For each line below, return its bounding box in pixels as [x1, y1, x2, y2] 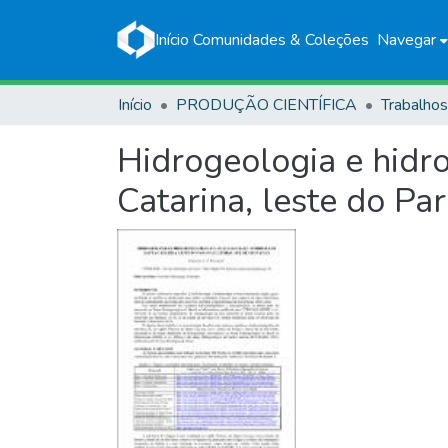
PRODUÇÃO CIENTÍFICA [176, 94, 357, 116]
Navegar [376, 29, 436, 51]
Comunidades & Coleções [192, 29, 369, 51]
